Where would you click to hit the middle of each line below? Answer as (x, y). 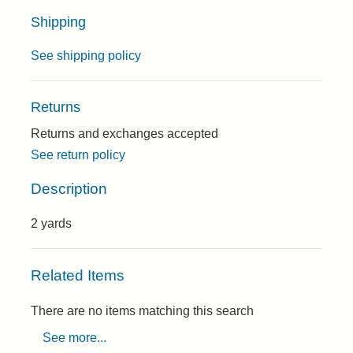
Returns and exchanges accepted (124, 134)
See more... (74, 337)
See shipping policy (86, 56)
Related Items (78, 276)
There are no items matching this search (142, 310)
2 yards (51, 224)
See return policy (78, 155)
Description (69, 188)
